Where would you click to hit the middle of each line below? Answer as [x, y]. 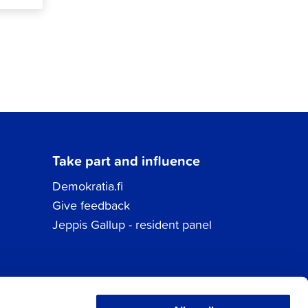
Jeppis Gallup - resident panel [132, 225]
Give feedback [91, 206]
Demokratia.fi [87, 186]
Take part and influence [126, 160]
